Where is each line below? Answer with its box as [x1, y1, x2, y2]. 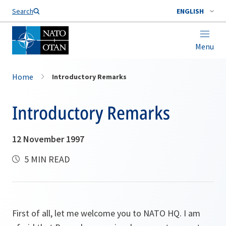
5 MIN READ [22, 153, 70, 165]
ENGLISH [177, 7, 204, 16]
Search [12, 7, 33, 16]
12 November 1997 [12, 133, 84, 145]
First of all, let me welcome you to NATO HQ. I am [12, 207, 200, 219]
